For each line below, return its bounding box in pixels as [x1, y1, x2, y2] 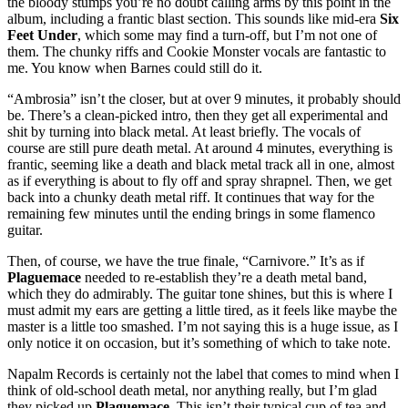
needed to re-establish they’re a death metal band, [81, 269, 367, 285]
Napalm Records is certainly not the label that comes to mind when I [7, 365, 399, 382]
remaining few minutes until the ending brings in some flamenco [7, 205, 375, 221]
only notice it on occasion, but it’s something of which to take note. [7, 334, 391, 351]
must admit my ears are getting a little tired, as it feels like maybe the [7, 301, 397, 318]
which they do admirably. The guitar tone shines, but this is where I [7, 285, 393, 301]
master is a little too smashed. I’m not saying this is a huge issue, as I [7, 318, 398, 334]
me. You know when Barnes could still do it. [7, 59, 262, 76]
